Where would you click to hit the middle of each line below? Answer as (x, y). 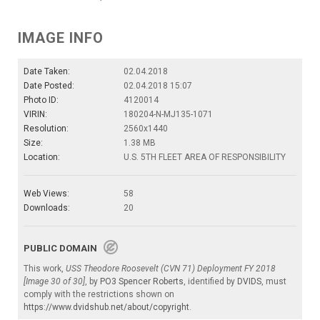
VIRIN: (35, 114)
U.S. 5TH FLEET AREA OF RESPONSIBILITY (205, 157)
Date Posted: (49, 85)
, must (274, 281)
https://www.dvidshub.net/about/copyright (106, 307)
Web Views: (46, 193)
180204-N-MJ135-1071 (168, 114)
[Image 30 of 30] (54, 281)
